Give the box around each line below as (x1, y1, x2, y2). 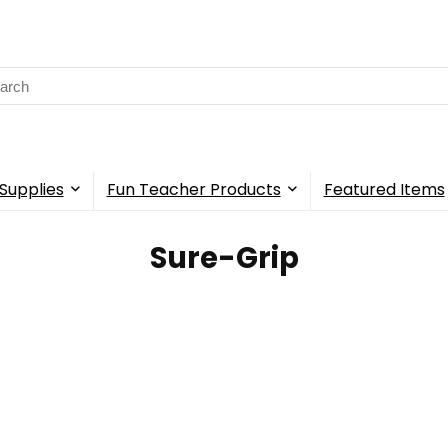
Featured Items (323, 178, 445, 202)
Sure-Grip (149, 238, 299, 279)
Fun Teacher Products (106, 178, 281, 202)
